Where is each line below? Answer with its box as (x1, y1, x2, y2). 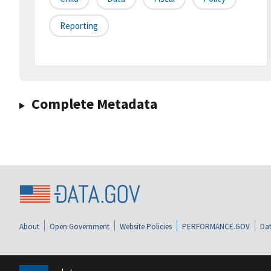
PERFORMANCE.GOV (182, 221, 250, 232)
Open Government (50, 221, 109, 232)
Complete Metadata (31, 94, 157, 114)
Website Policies (120, 221, 172, 232)
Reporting (60, 20, 98, 32)
